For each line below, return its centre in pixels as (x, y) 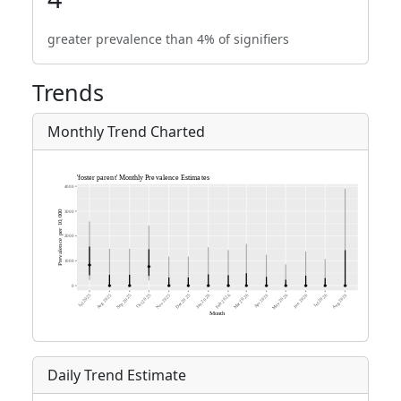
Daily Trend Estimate (117, 375)
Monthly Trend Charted (126, 132)
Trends (68, 92)
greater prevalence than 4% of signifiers (168, 39)
